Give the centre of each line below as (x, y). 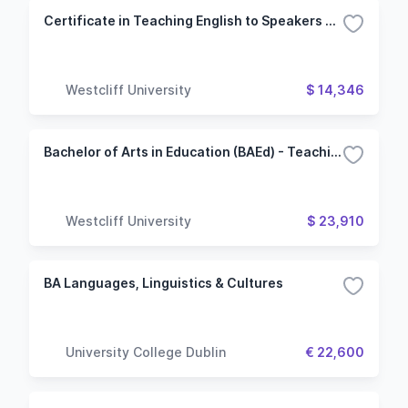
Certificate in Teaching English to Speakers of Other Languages (331, 20)
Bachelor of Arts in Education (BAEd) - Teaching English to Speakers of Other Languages (336, 152)
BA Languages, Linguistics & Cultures (163, 283)
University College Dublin (146, 352)
